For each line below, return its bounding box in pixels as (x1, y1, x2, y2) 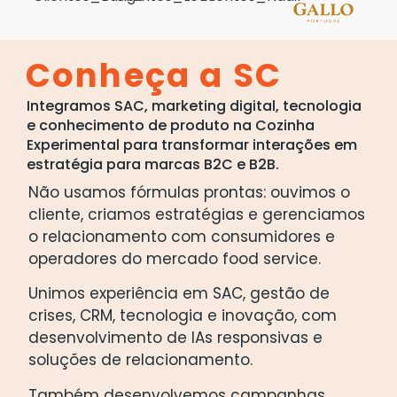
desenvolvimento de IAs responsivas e (28, 327, 323, 349)
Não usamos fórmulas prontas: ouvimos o (28, 181, 350, 203)
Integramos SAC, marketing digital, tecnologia (26, 95, 362, 116)
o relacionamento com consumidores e (28, 225, 335, 247)
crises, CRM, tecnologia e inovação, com (28, 305, 337, 327)
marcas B (144, 153, 213, 175)
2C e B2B (212, 153, 276, 175)
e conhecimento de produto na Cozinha (26, 114, 315, 136)
